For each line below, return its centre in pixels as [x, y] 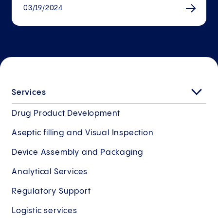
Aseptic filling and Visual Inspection [83, 133]
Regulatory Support [51, 192]
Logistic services [45, 211]
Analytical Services [50, 172]
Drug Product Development [66, 114]
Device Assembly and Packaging [78, 153]
